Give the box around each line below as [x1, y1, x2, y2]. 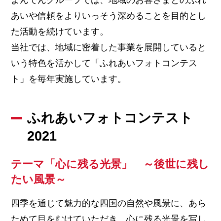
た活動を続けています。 [11, 26, 109, 37]
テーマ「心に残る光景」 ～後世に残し [11, 157, 210, 170]
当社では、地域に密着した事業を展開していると [11, 42, 207, 52]
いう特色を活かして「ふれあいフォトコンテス [11, 58, 198, 68]
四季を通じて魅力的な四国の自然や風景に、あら [11, 198, 207, 208]
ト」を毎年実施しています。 [11, 74, 127, 84]
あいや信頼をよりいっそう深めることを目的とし [11, 10, 207, 21]
